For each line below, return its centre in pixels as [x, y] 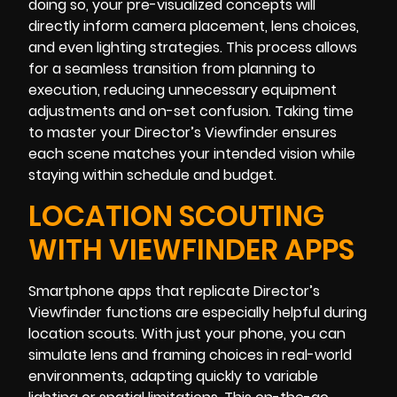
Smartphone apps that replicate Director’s [174, 291]
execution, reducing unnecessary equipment [183, 90]
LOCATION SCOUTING [176, 215]
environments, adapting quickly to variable [173, 376]
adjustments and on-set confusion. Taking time [191, 112]
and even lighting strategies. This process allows [193, 48]
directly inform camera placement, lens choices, [194, 27]
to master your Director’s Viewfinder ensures [183, 133]
